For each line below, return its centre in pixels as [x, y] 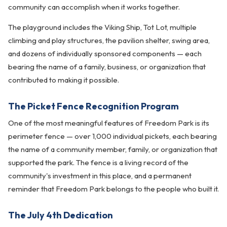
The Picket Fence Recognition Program [93, 106]
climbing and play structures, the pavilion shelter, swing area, [109, 40]
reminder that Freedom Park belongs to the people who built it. [113, 189]
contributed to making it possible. [64, 80]
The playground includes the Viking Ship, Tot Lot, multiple [102, 27]
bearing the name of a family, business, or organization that [107, 67]
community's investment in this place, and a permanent [100, 176]
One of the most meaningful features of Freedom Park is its [109, 123]
